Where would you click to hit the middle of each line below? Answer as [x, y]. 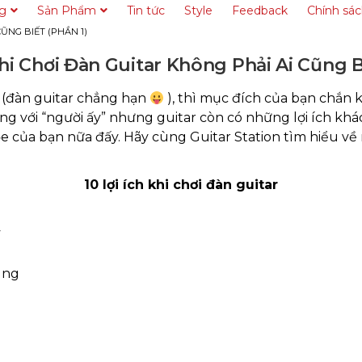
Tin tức [146, 10]
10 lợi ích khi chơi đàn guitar [181, 185]
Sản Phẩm [67, 10]
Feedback [260, 10]
